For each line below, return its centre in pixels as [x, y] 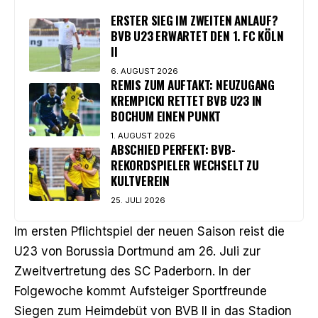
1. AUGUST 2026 [143, 135]
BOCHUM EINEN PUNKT [166, 116]
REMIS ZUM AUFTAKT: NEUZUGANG [193, 84]
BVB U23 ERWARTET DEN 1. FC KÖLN [197, 35]
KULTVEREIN [140, 180]
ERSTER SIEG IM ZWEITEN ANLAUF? [194, 20]
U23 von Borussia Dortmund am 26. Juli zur [137, 251]
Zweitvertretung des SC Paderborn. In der [132, 271]
